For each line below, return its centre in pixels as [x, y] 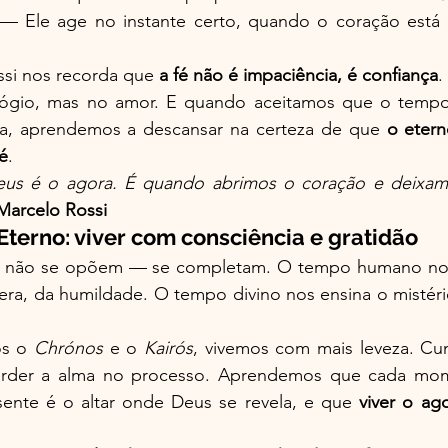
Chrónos [68, 347]
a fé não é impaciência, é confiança [298, 74]
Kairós [168, 347]
